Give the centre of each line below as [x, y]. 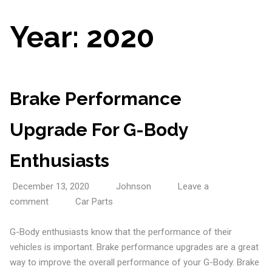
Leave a [193, 186]
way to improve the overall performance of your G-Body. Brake [134, 262]
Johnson [133, 186]
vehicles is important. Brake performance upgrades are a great [134, 247]
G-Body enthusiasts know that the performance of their [121, 232]
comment [29, 201]
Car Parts [94, 201]
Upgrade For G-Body [99, 129]
